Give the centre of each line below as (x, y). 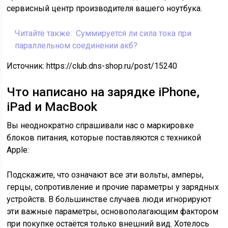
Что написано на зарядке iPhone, (103, 92)
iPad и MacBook (52, 107)
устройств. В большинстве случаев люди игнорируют (109, 199)
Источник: (27, 66)
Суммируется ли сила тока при (134, 33)
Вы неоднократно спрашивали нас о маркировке (101, 125)
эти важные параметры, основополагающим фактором (113, 211)
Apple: (18, 150)
